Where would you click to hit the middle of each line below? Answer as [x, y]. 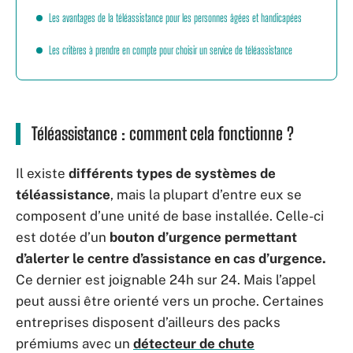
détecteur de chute [194, 343]
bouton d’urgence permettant [203, 237]
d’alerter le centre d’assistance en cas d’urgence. [171, 258]
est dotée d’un [63, 237]
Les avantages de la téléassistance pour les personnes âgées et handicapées [175, 17]
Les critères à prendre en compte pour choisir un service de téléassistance [171, 50]
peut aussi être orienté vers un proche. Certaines [170, 301]
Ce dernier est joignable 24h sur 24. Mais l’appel [166, 279]
